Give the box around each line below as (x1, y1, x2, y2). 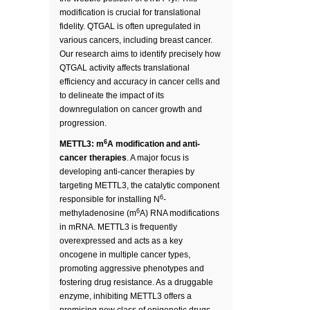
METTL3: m (60, 139, 104, 149)
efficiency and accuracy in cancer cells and (60, 77, 220, 86)
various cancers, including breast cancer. (60, 35, 212, 45)
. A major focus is (127, 153, 189, 163)
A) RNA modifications (140, 208, 219, 218)
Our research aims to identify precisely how (60, 49, 221, 59)
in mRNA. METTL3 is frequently (60, 222, 177, 232)
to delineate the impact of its (60, 91, 164, 100)
